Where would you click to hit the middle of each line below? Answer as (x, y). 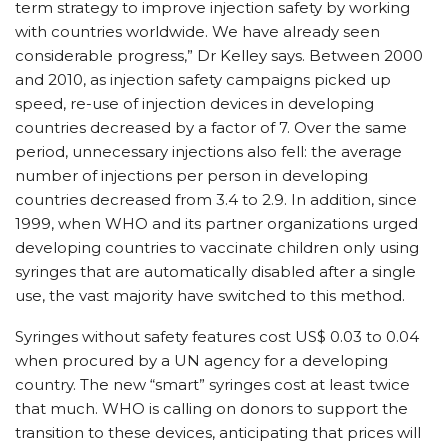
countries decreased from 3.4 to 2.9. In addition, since (216, 199)
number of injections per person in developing (191, 175)
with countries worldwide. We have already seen (197, 31)
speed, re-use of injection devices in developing (194, 103)
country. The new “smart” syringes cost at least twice (212, 384)
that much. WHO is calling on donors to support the (211, 408)
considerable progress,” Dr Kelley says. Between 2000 (219, 55)
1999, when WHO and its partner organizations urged (216, 223)
